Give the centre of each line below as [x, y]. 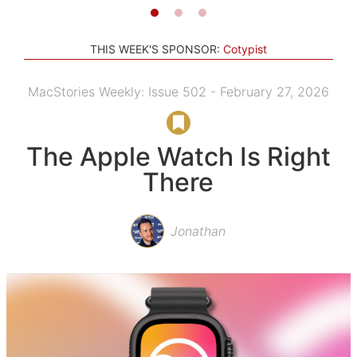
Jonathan [198, 231]
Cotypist [245, 49]
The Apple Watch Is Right [178, 156]
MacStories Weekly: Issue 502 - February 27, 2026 [178, 91]
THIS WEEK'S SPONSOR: [155, 49]
